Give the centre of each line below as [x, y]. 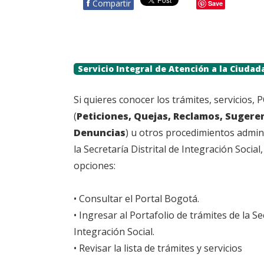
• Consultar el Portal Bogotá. [136, 199]
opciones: [95, 166]
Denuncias [100, 133]
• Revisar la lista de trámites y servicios [158, 248]
